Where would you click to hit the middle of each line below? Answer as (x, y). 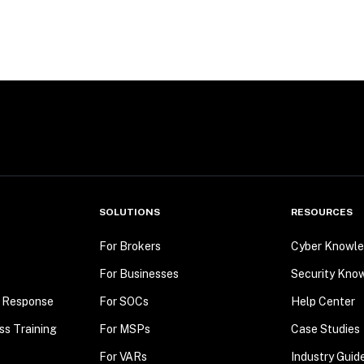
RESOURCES (322, 212)
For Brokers (130, 247)
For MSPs (124, 329)
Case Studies (326, 329)
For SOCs (123, 302)
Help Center (323, 302)
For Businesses (139, 274)
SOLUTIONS (129, 212)
